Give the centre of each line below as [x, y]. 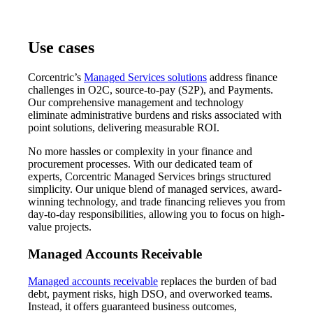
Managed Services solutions [145, 78]
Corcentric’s [56, 78]
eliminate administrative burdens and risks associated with [155, 115]
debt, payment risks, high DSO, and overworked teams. [150, 293]
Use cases [61, 48]
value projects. [60, 227]
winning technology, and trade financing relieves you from [156, 202]
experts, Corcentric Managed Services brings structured [150, 177]
